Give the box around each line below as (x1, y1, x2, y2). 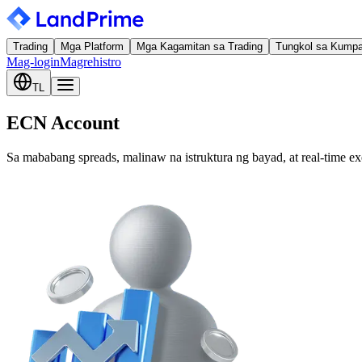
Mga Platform (61, 40, 124, 53)
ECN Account (6, 112, 120, 133)
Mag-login (6, 55, 60, 69)
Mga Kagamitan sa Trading (137, 40, 263, 53)
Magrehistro (60, 55, 121, 69)
